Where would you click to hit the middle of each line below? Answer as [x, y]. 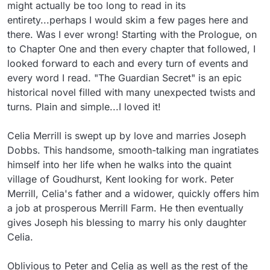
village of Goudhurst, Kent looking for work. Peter [121, 179]
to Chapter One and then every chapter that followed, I [131, 49]
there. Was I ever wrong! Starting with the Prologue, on [132, 34]
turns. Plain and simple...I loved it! [84, 106]
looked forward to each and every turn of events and [128, 63]
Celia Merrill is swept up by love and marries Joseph [127, 135]
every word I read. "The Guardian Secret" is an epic [124, 77]
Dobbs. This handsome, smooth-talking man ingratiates [133, 150]
